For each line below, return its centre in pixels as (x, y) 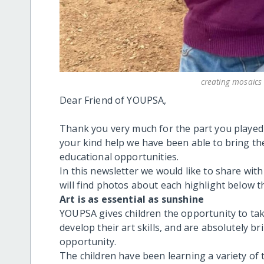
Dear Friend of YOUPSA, (113, 100)
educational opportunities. (119, 156)
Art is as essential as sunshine (132, 199)
